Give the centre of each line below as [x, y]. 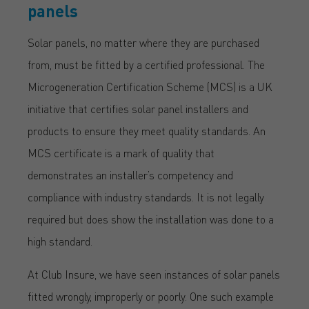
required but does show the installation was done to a [151, 219]
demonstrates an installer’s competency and [130, 175]
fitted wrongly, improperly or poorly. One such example [151, 296]
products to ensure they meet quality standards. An [147, 130]
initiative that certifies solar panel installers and [138, 108]
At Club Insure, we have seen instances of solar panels [154, 274]
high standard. [60, 241]
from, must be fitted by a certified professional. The [146, 64]
